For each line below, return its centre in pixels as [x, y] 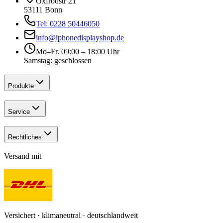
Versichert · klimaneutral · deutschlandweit [71, 216]
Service [19, 111]
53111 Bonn [43, 10]
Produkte [21, 86]
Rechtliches [25, 137]
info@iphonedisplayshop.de [80, 38]
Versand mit [23, 156]
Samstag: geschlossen [58, 61]
